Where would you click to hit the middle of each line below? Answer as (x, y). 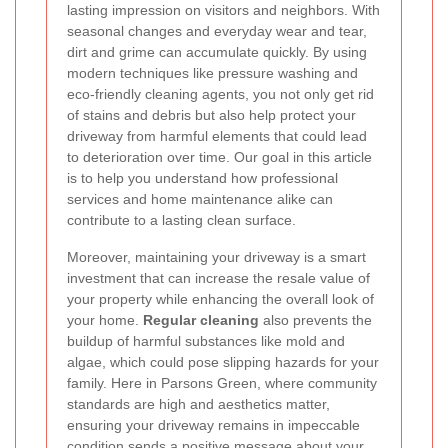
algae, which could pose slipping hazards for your (223, 361)
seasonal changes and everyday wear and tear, (217, 30)
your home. (105, 319)
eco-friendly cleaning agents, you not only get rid (220, 93)
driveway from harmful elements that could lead (217, 135)
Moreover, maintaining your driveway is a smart (216, 256)
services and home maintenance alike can (200, 198)
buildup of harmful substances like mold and (206, 340)
